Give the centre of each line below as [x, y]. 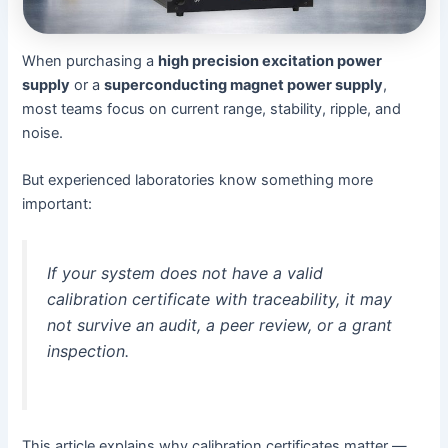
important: [57, 203]
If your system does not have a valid [185, 272]
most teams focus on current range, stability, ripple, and [212, 108]
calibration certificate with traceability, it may [220, 298]
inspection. [88, 350]
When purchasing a [90, 60]
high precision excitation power [270, 60]
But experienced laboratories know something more [198, 179]
